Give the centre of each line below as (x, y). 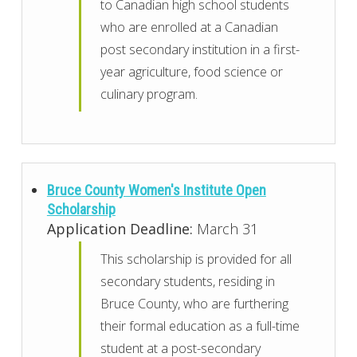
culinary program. (149, 94)
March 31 (225, 229)
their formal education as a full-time (200, 326)
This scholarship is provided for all (196, 259)
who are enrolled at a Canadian (190, 27)
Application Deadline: (120, 229)
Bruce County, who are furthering (195, 304)
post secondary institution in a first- (200, 49)
